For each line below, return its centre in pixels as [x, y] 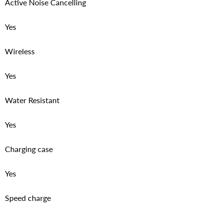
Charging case [29, 149]
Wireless [20, 51]
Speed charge [28, 197]
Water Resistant [32, 100]
